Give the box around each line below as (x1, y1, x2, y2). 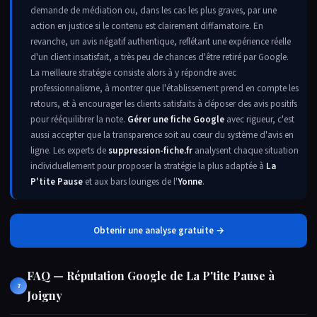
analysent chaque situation (192, 144, 299, 157)
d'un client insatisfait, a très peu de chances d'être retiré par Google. (30, 51, 289, 64)
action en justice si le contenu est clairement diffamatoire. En (30, 20, 263, 33)
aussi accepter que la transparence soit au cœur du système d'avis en (30, 129, 294, 142)
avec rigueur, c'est (224, 113, 294, 126)
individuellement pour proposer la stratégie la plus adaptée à (30, 160, 266, 173)
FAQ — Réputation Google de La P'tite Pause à (27, 268, 275, 283)
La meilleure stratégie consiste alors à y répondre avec (30, 67, 236, 79)
